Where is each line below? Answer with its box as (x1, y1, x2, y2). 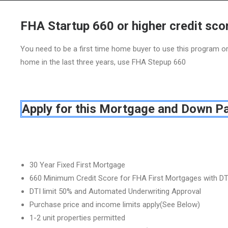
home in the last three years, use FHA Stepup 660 (20, 58, 186, 67)
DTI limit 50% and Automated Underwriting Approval (30, 187, 201, 196)
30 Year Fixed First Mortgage (30, 160, 125, 169)
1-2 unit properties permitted (30, 213, 125, 222)
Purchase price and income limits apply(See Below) (30, 200, 200, 209)
